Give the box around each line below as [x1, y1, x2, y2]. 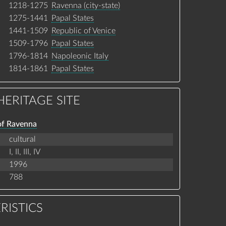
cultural [9, 135, 36, 143]
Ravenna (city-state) [51, 1, 120, 10]
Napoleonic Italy [51, 51, 108, 60]
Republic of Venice [51, 26, 116, 35]
